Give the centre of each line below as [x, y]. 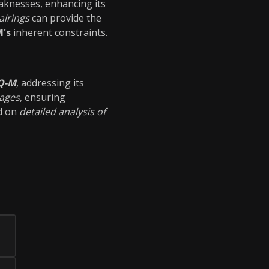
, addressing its [50, 83]
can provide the [65, 18]
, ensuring [43, 97]
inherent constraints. [59, 32]
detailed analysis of [62, 112]
